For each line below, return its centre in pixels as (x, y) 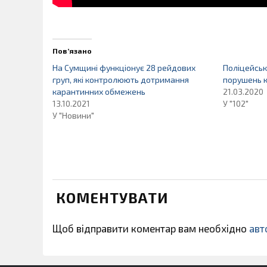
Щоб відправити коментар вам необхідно (151, 228)
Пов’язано (72, 50)
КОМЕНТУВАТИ (112, 197)
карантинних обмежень (99, 91)
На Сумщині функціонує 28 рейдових (124, 67)
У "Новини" (73, 115)
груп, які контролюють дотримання (121, 79)
